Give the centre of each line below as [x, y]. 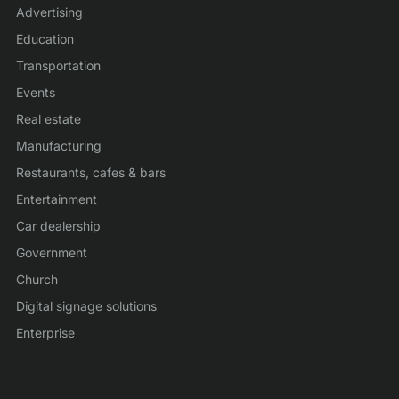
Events [36, 92]
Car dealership [58, 226]
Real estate [49, 119]
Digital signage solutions [86, 306]
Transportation [58, 65]
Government [52, 252]
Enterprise [45, 333]
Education [45, 39]
